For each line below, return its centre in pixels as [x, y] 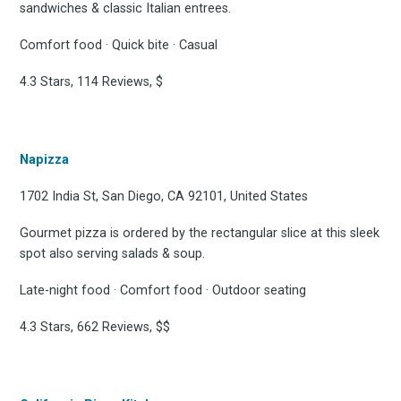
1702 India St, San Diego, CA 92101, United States [164, 197]
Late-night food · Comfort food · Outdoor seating [163, 291]
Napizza [45, 160]
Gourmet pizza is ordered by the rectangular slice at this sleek [200, 234]
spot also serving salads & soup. [113, 254]
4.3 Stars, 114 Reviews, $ [92, 82]
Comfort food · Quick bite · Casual [119, 46]
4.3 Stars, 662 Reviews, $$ [95, 328]
